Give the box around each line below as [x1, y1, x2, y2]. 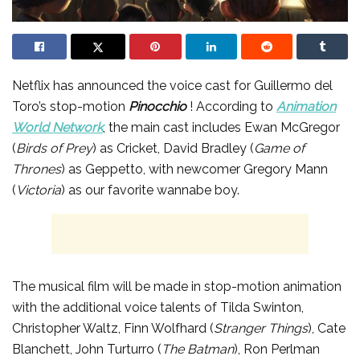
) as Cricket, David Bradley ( [92, 140, 254, 156]
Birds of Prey [16, 140, 92, 156]
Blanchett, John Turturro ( [12, 341, 162, 357]
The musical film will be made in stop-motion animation [12, 278, 342, 294]
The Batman [162, 341, 234, 357]
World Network [12, 119, 103, 135]
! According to [190, 98, 276, 114]
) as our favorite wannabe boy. [61, 182, 239, 198]
